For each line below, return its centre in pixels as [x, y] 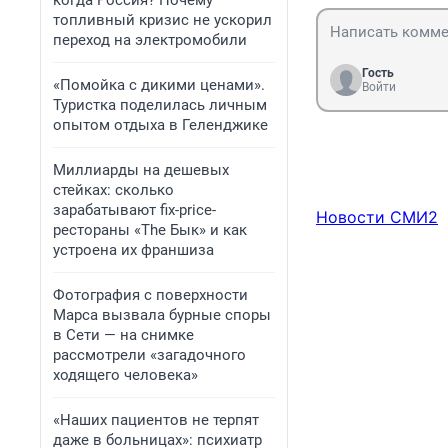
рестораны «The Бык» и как [150, 230]
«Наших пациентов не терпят [156, 420]
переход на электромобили [150, 40]
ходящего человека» [125, 375]
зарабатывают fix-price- [134, 210]
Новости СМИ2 [377, 217]
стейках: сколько [113, 190]
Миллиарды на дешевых [141, 170]
